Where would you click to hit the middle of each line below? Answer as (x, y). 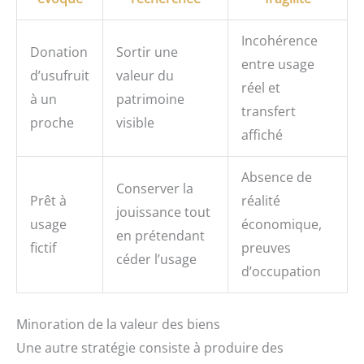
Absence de (277, 178)
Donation (59, 52)
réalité (261, 201)
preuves (266, 248)
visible (135, 123)
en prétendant (160, 236)
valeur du (145, 76)
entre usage (278, 65)
